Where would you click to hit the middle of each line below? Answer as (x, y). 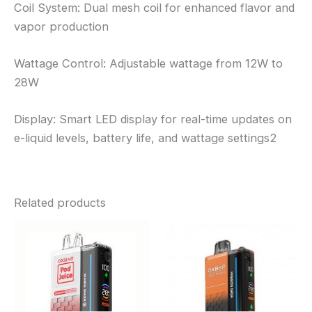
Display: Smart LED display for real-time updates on (153, 119)
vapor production (61, 26)
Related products (60, 202)
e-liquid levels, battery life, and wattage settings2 (145, 138)
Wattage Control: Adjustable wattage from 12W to (148, 63)
